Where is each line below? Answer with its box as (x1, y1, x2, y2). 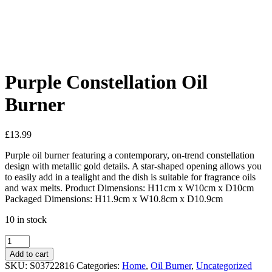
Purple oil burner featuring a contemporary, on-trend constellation (5, 149, 254, 160)
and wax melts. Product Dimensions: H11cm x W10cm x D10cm (5, 182, 254, 193)
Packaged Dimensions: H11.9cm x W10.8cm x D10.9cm (5, 193, 223, 204)
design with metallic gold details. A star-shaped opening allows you (5, 160, 262, 171)
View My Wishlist (5, 47, 74, 58)
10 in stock (5, 214, 47, 225)
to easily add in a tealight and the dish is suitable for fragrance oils (5, 171, 256, 182)
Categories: (76, 260, 122, 271)
